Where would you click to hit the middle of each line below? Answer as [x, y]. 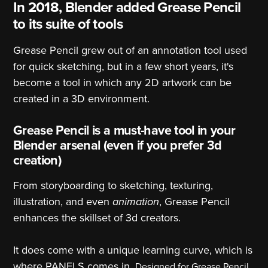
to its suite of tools [68, 25]
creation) [37, 161]
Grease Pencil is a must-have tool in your [124, 131]
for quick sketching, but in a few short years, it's [123, 67]
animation [136, 202]
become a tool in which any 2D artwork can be [122, 83]
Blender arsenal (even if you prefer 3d [118, 146]
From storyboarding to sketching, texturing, [113, 186]
